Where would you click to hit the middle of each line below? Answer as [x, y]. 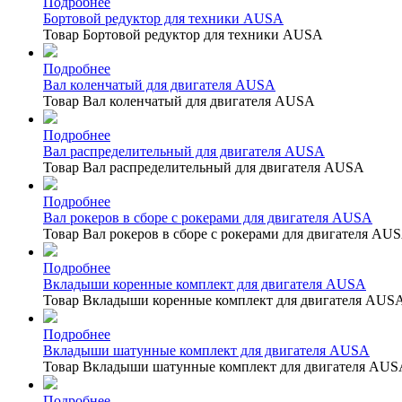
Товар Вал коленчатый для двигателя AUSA [179, 100]
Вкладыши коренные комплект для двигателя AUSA [205, 284]
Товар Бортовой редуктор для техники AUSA [183, 34]
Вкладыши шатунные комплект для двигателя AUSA [206, 350]
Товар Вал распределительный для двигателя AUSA [204, 167]
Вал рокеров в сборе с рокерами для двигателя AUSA [208, 217]
